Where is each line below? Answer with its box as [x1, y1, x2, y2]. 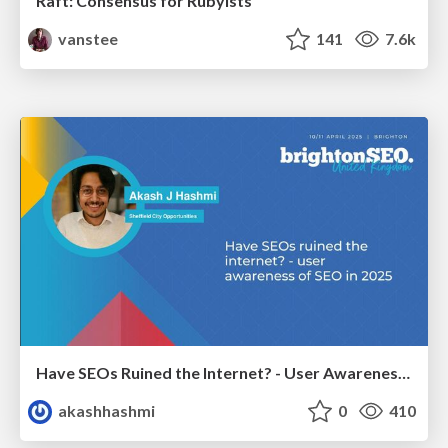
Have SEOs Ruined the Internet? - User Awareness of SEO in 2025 [398, 363, 410, 383]
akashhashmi [55, 401, 156, 421]
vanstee [55, 28, 119, 48]
